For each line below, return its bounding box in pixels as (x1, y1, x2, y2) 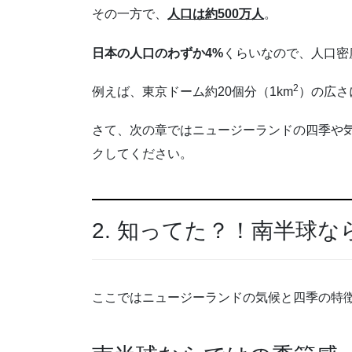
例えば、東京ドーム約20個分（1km (92, 84, 293, 98)
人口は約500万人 (167, 7, 264, 21)
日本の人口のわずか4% (92, 46, 223, 60)
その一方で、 (92, 7, 167, 21)
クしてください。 (92, 146, 192, 160)
